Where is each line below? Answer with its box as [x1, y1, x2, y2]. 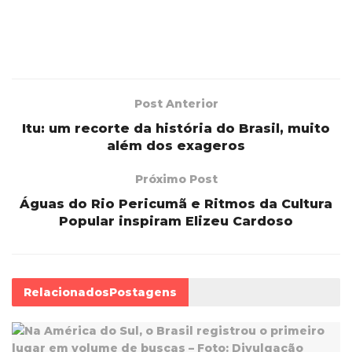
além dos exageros [107, 137, 245, 153]
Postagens [109, 284, 177, 299]
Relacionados [24, 284, 109, 299]
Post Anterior [134, 96, 218, 111]
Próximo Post [134, 171, 218, 186]
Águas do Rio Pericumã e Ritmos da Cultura [20, 196, 332, 211]
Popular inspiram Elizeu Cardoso [59, 213, 293, 229]
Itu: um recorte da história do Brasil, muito [22, 120, 330, 136]
